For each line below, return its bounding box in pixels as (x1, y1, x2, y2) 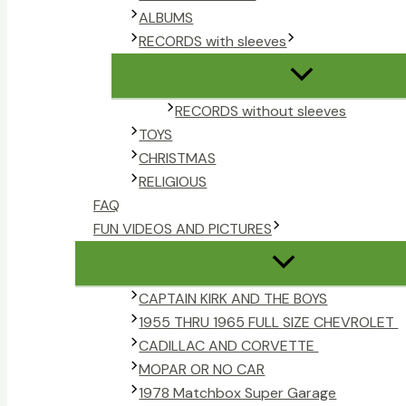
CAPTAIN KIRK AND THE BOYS (139, 289, 328, 309)
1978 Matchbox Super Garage (139, 383, 337, 403)
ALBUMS (139, 8, 194, 28)
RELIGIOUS (139, 172, 208, 192)
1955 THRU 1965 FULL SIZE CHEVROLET (139, 313, 399, 333)
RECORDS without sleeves (175, 101, 347, 121)
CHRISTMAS (139, 149, 217, 169)
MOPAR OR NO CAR (139, 360, 266, 380)
